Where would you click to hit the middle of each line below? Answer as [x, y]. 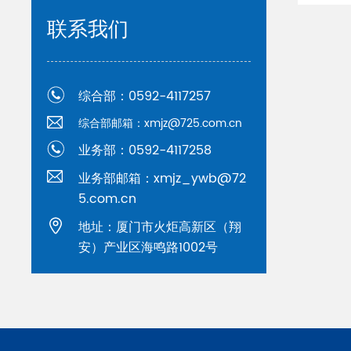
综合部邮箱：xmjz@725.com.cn [161, 124]
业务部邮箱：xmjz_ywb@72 [163, 179]
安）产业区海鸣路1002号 [148, 248]
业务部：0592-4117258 [145, 151]
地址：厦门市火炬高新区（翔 [160, 228]
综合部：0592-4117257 [145, 97]
